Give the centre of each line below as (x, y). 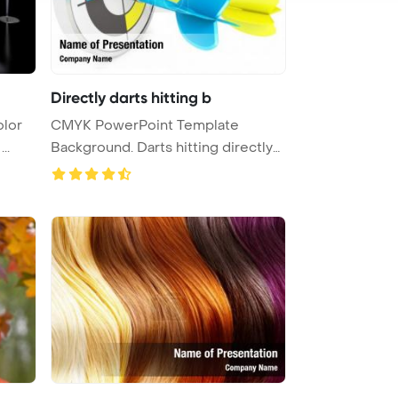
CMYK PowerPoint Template (145, 125)
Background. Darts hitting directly (162, 147)
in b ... (68, 169)
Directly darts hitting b (131, 97)
